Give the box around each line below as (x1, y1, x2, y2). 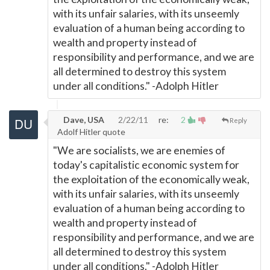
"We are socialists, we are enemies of (53, 144, 225, 157)
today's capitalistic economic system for (53, 159, 239, 171)
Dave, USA (61, 115, 104, 125)
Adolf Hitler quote (57, 127, 125, 137)
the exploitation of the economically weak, (53, 173, 250, 186)
